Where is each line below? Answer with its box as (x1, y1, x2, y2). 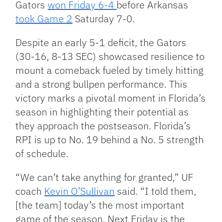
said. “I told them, (114, 184, 197, 198)
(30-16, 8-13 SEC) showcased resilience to (15, 50, 205, 63)
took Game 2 (15, 12, 73, 26)
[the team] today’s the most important (15, 198, 185, 212)
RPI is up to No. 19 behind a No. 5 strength (15, 133, 204, 147)
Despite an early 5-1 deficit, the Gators (15, 36, 187, 50)
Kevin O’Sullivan (44, 184, 115, 198)
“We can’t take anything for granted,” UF (15, 170, 194, 184)
